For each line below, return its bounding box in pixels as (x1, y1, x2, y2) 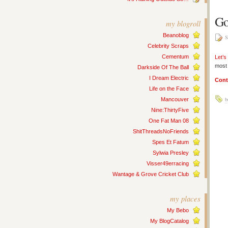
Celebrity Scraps (148, 43, 189, 49)
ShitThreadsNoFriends (133, 128, 189, 134)
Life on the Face (149, 85, 189, 92)
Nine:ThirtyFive (151, 107, 189, 113)
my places (170, 193, 201, 204)
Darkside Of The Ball (137, 64, 189, 70)
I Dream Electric (149, 75, 189, 81)
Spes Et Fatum (152, 139, 189, 145)
